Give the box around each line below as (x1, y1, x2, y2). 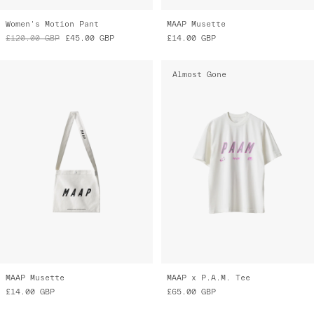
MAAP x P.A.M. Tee (167, 273, 250, 282)
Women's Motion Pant (6, 19, 99, 28)
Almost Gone (172, 69, 226, 78)
